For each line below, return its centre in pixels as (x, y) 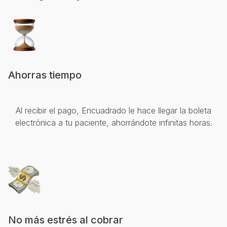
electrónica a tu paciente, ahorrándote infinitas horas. (113, 122)
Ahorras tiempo (45, 75)
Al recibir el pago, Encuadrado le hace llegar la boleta (113, 110)
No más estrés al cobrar (66, 220)
